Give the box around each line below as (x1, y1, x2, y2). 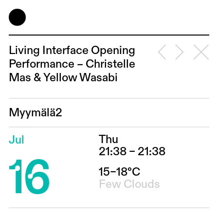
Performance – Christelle (8, 58, 135, 70)
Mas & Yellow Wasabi (8, 72, 118, 84)
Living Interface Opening (8, 45, 135, 56)
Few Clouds (99, 179, 161, 190)
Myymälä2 (8, 107, 62, 119)
